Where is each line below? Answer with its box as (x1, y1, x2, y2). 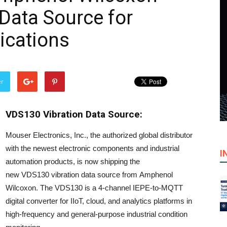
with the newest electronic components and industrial (6, 144, 179, 153)
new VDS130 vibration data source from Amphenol (6, 170, 173, 179)
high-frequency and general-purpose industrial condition (6, 210, 187, 218)
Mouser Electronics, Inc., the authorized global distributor (6, 131, 193, 139)
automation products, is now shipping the (6, 157, 140, 166)
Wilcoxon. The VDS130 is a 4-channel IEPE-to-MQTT (6, 183, 183, 192)
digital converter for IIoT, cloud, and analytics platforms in (6, 197, 192, 205)
